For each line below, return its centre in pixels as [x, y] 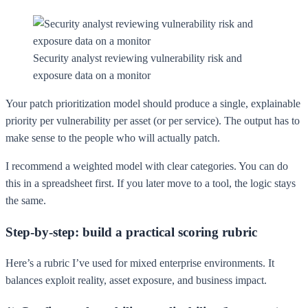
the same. [26, 200]
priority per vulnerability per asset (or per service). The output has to [153, 121]
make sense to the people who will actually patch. [113, 138]
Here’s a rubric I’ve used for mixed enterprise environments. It [140, 263]
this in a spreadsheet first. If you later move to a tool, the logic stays [151, 183]
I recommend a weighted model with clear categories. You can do [147, 166]
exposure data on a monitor [92, 75]
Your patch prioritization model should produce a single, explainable [153, 103]
